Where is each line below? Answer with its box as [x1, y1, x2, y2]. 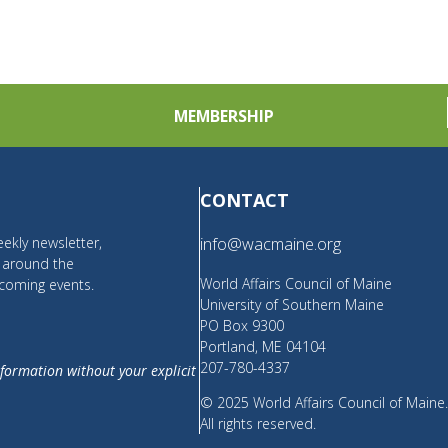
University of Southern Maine [200, 294, 385, 314]
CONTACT [200, 188, 290, 213]
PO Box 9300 [200, 315, 285, 335]
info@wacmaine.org [200, 233, 342, 256]
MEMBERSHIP [173, 104, 274, 127]
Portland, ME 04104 [200, 336, 327, 356]
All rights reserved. [200, 413, 317, 433]
